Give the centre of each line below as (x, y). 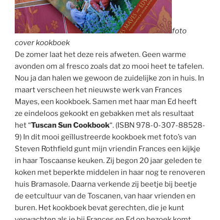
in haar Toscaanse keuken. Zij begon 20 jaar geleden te (108, 161)
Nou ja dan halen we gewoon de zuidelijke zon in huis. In (110, 78)
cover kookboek (42, 43)
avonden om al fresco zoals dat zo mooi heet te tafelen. (109, 67)
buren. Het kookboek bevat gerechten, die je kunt (99, 208)
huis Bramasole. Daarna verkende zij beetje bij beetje (106, 184)
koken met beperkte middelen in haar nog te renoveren (110, 173)
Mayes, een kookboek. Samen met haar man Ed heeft (106, 102)
